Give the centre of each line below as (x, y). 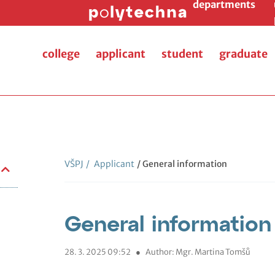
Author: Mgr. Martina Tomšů (198, 251)
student (182, 54)
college (61, 54)
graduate (243, 54)
